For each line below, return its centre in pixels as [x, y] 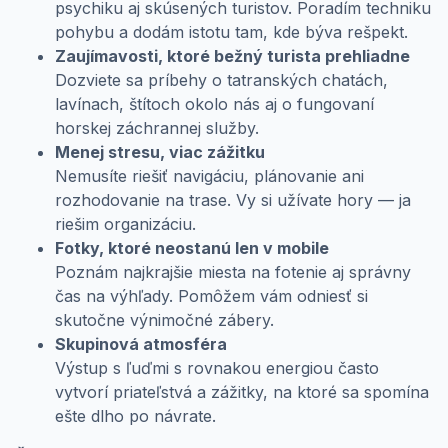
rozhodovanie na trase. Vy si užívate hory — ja [233, 199]
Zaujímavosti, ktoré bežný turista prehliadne [232, 55]
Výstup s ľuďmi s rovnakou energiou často [217, 367]
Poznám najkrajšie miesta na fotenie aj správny [233, 271]
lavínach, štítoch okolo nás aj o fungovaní [214, 103]
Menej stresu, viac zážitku [160, 151]
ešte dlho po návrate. [135, 415]
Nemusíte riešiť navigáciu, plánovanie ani [209, 175]
